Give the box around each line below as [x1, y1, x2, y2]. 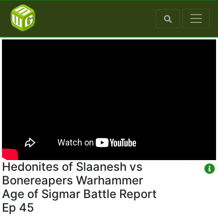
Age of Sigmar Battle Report [2, 186, 157, 201]
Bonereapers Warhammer [2, 173, 143, 187]
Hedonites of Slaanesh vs [2, 159, 143, 174]
